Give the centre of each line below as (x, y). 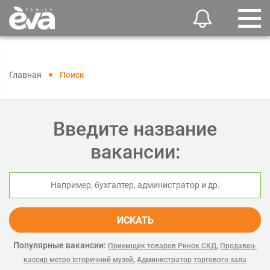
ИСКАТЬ (135, 220)
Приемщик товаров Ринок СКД (162, 246)
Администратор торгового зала (192, 260)
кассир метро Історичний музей (78, 260)
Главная (25, 75)
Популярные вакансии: (60, 245)
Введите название (135, 129)
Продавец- (238, 246)
